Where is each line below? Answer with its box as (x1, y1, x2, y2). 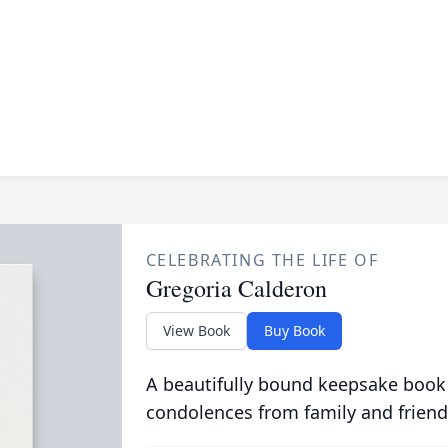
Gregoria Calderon (145, 272, 327, 304)
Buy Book (263, 321, 325, 340)
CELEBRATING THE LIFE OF (145, 249, 379, 271)
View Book (162, 321, 230, 340)
